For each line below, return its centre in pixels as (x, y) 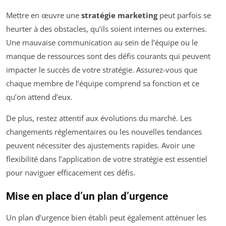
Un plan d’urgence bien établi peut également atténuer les (106, 217)
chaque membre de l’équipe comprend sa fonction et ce (103, 83)
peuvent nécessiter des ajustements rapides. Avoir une (100, 145)
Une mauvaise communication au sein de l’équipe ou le (102, 42)
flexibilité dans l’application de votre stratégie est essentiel (107, 159)
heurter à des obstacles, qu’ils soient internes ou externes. (106, 29)
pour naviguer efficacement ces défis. (71, 172)
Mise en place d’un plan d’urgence (87, 196)
